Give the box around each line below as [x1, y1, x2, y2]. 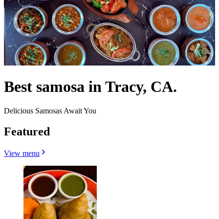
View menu [4, 149, 40, 157]
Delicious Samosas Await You [4, 106, 96, 115]
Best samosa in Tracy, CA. [4, 78, 177, 96]
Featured [4, 125, 50, 138]
